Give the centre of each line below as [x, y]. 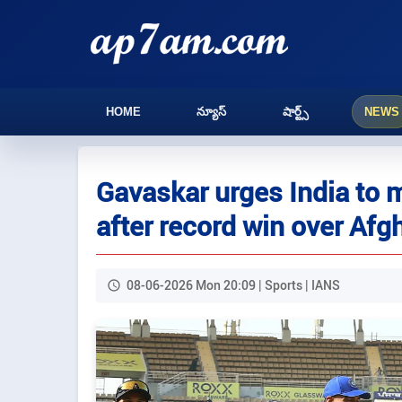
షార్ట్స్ [295, 112]
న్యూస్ [212, 112]
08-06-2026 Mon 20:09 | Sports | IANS [233, 285]
